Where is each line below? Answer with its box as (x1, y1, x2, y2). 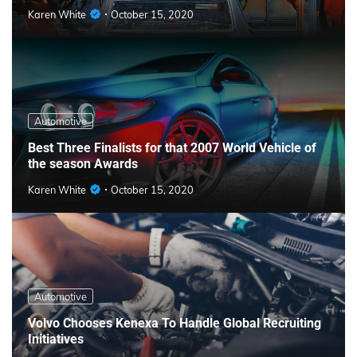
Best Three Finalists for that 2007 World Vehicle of (28, 139, 316, 155)
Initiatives (28, 331, 84, 347)
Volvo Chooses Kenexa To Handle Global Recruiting (28, 315, 321, 331)
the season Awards (28, 155, 138, 171)
